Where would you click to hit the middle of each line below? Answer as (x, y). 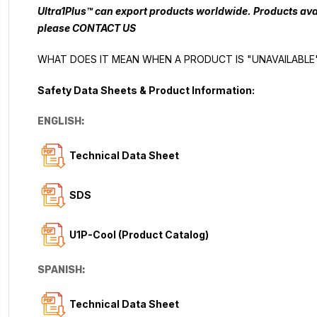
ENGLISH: (61, 121)
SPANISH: (62, 270)
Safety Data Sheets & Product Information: (146, 90)
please (55, 28)
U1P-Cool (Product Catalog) (139, 234)
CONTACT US (104, 28)
